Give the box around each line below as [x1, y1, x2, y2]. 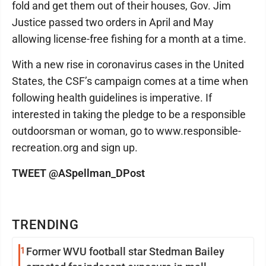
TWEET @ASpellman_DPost [12, 167, 145, 179]
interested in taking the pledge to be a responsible [12, 108, 246, 121]
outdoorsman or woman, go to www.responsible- [12, 125, 241, 137]
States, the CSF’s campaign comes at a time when [12, 75, 248, 87]
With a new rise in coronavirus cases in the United [12, 58, 244, 71]
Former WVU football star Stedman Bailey [26, 245, 224, 258]
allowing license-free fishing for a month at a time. [12, 33, 246, 45]
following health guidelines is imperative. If [12, 91, 212, 104]
